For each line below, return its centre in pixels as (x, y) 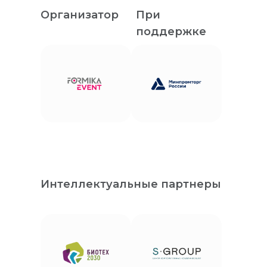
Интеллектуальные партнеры (131, 184)
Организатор (80, 15)
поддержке (171, 31)
